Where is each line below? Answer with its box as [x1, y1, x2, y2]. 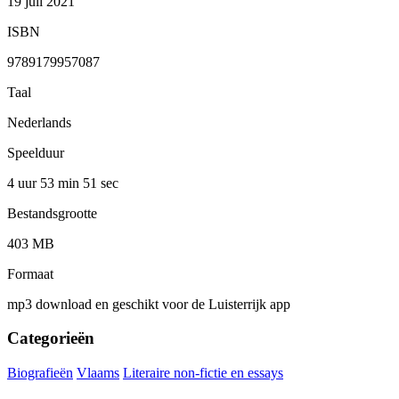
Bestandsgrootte [7, 205, 97, 221]
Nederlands [7, 114, 71, 130]
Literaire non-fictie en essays [123, 365, 283, 381]
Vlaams [77, 365, 119, 381]
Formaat [7, 265, 53, 281]
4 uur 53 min [7, 175, 83, 191]
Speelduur [7, 144, 64, 160]
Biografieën [7, 365, 73, 381]
